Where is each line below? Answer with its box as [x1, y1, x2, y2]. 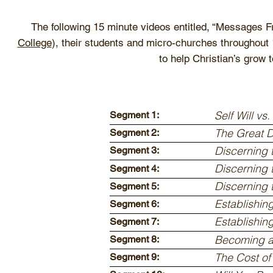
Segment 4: [110, 162, 159, 174]
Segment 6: [110, 197, 159, 210]
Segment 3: [110, 144, 159, 157]
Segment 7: [110, 215, 159, 227]
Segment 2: [110, 127, 159, 139]
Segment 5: [110, 180, 159, 192]
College [17, 37, 52, 49]
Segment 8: [110, 233, 159, 246]
